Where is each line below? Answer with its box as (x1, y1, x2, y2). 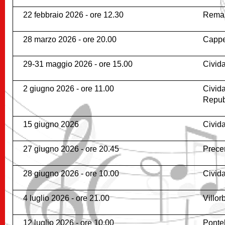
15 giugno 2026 (23, 120, 79, 129)
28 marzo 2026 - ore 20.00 (23, 35, 117, 44)
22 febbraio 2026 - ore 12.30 (23, 11, 124, 20)
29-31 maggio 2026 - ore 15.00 (23, 60, 133, 69)
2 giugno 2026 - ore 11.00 (23, 84, 114, 93)
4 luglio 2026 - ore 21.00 (23, 194, 109, 203)
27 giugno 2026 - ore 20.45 (23, 145, 119, 154)
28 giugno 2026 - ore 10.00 (23, 169, 119, 178)
